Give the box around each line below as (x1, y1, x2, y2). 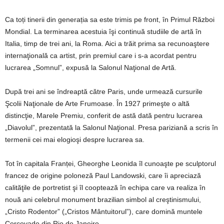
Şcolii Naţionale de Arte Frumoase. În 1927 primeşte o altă (5, 99, 189, 107)
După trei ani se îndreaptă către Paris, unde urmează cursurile (5, 87, 202, 95)
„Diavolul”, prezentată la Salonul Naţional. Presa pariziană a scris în (5, 123, 218, 131)
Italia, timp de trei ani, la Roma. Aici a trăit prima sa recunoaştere (5, 39, 209, 47)
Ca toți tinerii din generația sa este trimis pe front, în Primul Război (5, 15, 214, 23)
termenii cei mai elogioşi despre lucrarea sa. (5, 135, 144, 143)
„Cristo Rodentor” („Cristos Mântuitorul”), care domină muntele (5, 207, 202, 215)
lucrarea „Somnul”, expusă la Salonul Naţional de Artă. (5, 63, 176, 71)
